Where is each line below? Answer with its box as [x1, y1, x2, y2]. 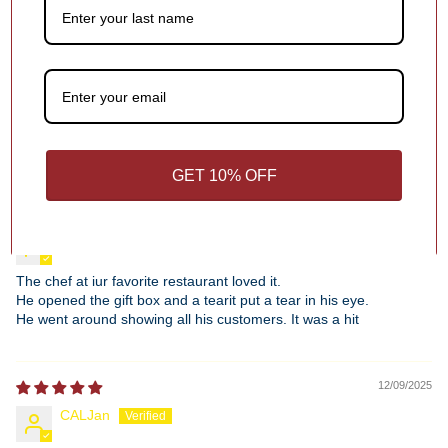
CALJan [60, 407, 110, 424]
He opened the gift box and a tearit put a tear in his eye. [16, 292, 369, 309]
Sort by [15, 146, 64, 167]
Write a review [171, 59, 277, 77]
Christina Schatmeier [60, 230, 192, 247]
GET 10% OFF [171, 167, 277, 184]
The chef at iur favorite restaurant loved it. [16, 273, 281, 290]
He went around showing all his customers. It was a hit [16, 311, 359, 328]
